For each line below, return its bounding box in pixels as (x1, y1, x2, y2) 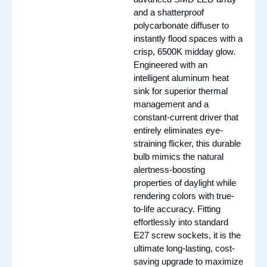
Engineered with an (133, 60, 207, 70)
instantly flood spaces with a (133, 33, 243, 44)
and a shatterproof (133, 7, 204, 17)
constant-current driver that (133, 112, 238, 122)
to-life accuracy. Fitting (133, 204, 221, 214)
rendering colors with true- (133, 191, 234, 201)
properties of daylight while (133, 178, 236, 188)
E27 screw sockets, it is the (133, 230, 241, 240)
